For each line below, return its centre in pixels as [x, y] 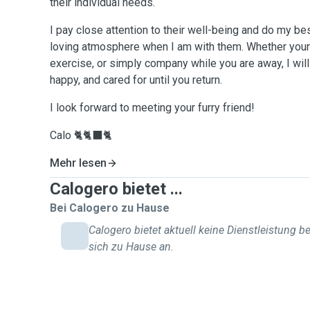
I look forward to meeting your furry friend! [152, 108]
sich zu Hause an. [131, 247]
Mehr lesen [78, 163]
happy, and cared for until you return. [136, 80]
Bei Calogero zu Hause [110, 208]
